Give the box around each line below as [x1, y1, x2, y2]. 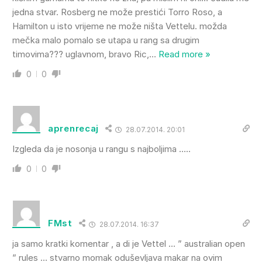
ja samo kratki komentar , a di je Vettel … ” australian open [12, 237, 245, 249]
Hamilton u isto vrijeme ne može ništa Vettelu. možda [12, 20, 227, 32]
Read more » [158, 48, 211, 60]
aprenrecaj [48, 123, 99, 135]
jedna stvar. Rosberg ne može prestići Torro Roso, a [12, 6, 222, 18]
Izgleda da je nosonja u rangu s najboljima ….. [12, 143, 191, 154]
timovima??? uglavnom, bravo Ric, [12, 48, 149, 60]
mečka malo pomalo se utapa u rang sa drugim [12, 34, 199, 46]
